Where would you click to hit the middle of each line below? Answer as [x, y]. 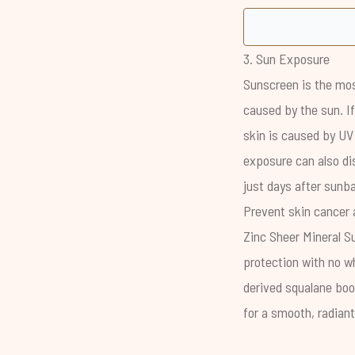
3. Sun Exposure [286, 59]
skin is [262, 135]
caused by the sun [292, 109]
